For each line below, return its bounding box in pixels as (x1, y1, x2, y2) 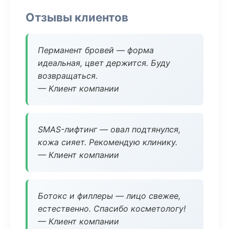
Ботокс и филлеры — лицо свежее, (38, 191, 180, 201)
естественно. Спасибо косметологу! (38, 203, 186, 214)
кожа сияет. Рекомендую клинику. (38, 137, 177, 147)
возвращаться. (38, 71, 98, 81)
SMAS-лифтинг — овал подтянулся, (38, 124, 180, 134)
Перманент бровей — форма (38, 45, 154, 55)
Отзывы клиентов (26, 10, 128, 24)
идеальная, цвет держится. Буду (38, 58, 170, 68)
